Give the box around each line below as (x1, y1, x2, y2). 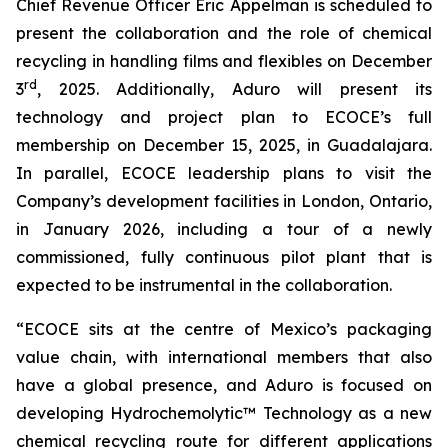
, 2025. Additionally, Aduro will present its (37, 79, 432, 99)
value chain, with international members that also (16, 347, 432, 367)
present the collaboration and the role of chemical (16, 23, 432, 43)
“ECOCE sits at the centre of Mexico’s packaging (16, 319, 432, 339)
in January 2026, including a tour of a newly (16, 219, 432, 239)
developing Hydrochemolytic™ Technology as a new (16, 403, 432, 423)
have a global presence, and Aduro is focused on (16, 375, 432, 395)
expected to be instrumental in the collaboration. (16, 275, 392, 295)
